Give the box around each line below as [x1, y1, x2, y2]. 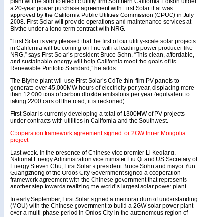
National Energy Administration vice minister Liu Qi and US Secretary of [10, 156, 197, 163]
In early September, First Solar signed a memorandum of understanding [10, 196, 198, 202]
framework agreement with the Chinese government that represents [10, 176, 187, 183]
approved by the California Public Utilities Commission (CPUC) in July [10, 12, 194, 18]
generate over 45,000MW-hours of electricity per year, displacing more [10, 84, 194, 91]
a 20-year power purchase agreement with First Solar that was [10, 5, 173, 12]
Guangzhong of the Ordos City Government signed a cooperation [10, 170, 181, 176]
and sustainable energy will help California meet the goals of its [10, 58, 176, 65]
